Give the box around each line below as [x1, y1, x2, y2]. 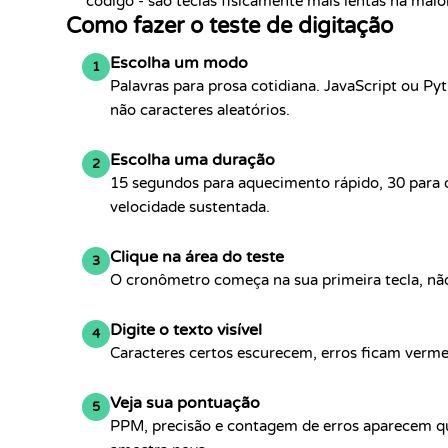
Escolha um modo [110, 53, 248, 73]
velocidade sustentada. [110, 198, 270, 216]
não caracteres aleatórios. [110, 101, 290, 119]
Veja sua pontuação [110, 393, 260, 413]
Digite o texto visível [110, 320, 262, 340]
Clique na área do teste [110, 247, 284, 267]
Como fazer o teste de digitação [66, 13, 393, 39]
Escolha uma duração [110, 150, 275, 170]
